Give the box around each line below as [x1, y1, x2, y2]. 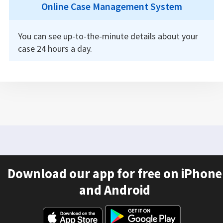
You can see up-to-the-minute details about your [17, 30, 198, 42]
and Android [79, 182, 151, 199]
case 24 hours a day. [17, 42, 92, 54]
